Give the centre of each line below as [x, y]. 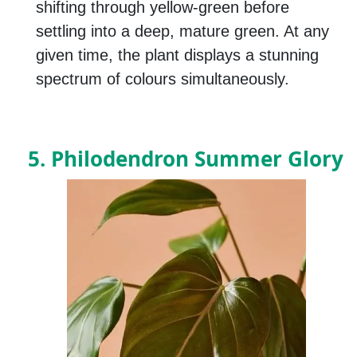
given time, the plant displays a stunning [177, 55]
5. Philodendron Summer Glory [186, 159]
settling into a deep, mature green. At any [182, 31]
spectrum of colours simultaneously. [163, 79]
